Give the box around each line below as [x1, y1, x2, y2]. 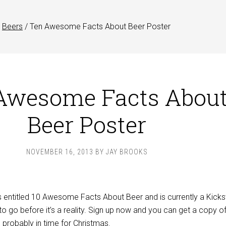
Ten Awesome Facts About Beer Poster [28, 22, 171, 31]
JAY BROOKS [105, 148, 148, 156]
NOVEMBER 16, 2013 [26, 148, 93, 156]
